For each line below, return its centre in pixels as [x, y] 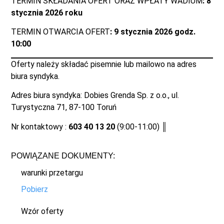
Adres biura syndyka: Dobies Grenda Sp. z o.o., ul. [95, 95]
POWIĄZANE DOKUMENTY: [63, 156]
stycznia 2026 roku [47, 13]
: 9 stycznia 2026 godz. [153, 32]
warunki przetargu [52, 173]
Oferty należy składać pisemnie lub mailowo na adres [104, 64]
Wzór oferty [42, 211]
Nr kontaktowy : [40, 126]
